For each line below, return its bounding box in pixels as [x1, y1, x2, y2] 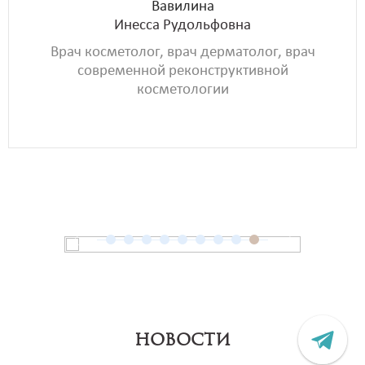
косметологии [136, 81, 229, 98]
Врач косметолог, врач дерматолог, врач [50, 44, 315, 60]
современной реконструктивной [77, 63, 288, 79]
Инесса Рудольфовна [114, 17, 251, 33]
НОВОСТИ [134, 329, 231, 350]
